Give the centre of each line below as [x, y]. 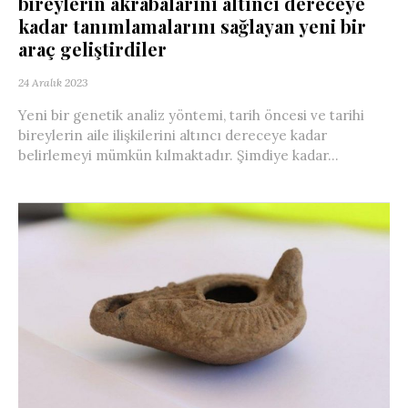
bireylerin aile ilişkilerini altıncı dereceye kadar [173, 136]
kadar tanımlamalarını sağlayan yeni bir [192, 26]
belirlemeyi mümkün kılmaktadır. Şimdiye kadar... [178, 156]
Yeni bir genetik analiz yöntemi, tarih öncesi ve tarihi [191, 116]
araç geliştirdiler [92, 49]
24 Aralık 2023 [53, 83]
